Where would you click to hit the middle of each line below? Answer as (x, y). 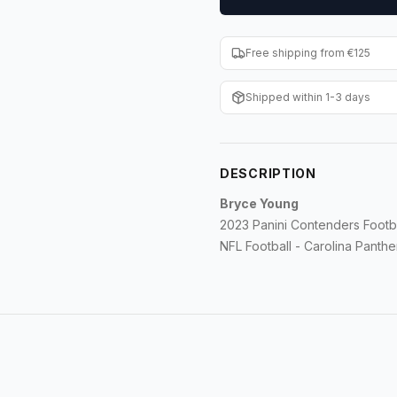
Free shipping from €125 (308, 53)
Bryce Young (261, 203)
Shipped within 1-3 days (308, 97)
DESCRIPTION (268, 173)
